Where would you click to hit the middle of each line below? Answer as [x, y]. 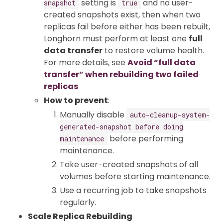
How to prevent [76, 100]
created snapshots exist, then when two [122, 14]
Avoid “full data [162, 62]
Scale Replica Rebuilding [80, 216]
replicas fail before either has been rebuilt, [127, 26]
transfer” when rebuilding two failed [121, 74]
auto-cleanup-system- [170, 114]
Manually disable [93, 114]
